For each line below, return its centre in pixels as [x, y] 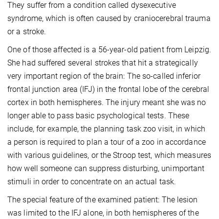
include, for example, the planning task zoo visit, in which [106, 129]
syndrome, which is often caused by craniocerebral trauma [109, 18]
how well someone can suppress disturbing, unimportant [106, 168]
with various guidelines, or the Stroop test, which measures [109, 155]
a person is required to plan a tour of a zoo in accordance [107, 142]
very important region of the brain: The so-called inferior [104, 76]
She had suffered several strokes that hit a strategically [103, 63]
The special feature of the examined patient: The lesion [103, 199]
